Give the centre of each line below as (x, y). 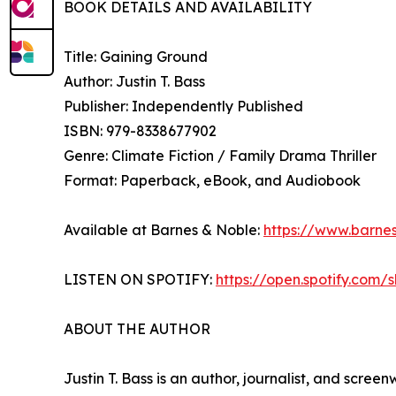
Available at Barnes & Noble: (164, 229)
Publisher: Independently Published (183, 106)
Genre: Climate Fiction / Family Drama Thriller (220, 155)
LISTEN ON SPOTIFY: (140, 279)
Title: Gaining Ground (136, 56)
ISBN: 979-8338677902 (140, 130)
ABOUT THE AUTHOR (137, 328)
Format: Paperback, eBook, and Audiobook (212, 180)
